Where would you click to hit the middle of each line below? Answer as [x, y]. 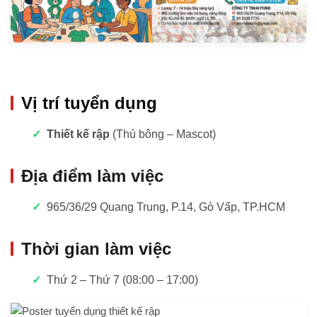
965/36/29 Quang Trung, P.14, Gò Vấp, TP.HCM [166, 207]
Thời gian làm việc [96, 248]
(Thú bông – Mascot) [162, 134]
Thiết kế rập [78, 134]
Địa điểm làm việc [92, 175]
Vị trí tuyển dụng [89, 103]
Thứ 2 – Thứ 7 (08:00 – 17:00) [122, 279]
